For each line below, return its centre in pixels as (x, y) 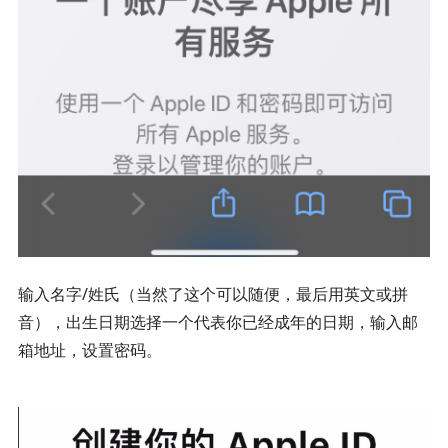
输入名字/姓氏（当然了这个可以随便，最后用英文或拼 (212, 294)
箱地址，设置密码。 (89, 350)
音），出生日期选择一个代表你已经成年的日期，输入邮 (217, 322)
